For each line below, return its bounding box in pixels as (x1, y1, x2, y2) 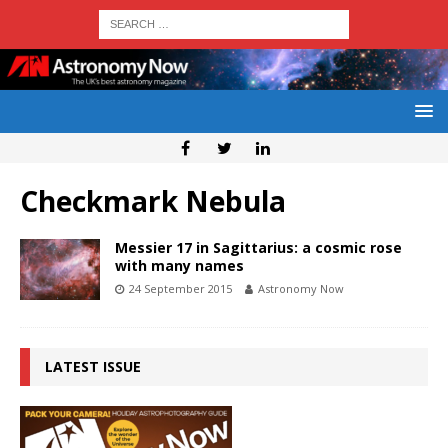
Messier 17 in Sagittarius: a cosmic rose (115, 238, 402, 258)
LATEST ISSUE (45, 357, 141, 377)
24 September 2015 (129, 281, 232, 297)
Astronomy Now (258, 281, 344, 297)
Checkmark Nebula (20, 182, 286, 221)
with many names (115, 256, 244, 276)
